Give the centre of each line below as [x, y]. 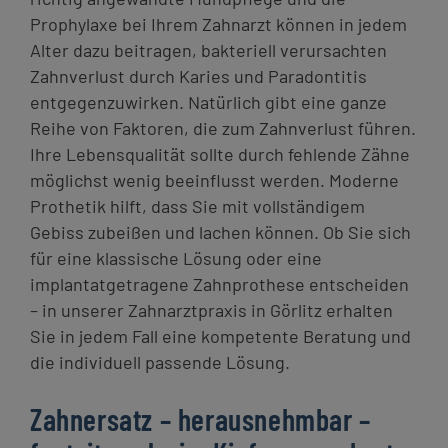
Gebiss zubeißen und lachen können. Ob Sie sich [220, 232]
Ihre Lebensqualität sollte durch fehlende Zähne [220, 154]
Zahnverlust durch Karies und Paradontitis [198, 76]
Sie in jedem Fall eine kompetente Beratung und [220, 336]
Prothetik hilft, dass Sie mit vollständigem [197, 206]
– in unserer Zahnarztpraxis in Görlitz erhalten [211, 310]
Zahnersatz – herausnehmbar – [200, 419]
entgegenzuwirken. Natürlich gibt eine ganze [208, 102]
